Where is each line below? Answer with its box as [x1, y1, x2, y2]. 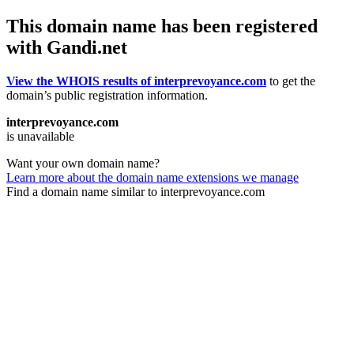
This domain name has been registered [6, 15, 318, 36]
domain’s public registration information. [6, 88, 208, 102]
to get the [266, 73, 315, 88]
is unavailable [6, 129, 74, 143]
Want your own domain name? [6, 156, 160, 170]
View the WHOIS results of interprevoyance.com [6, 73, 266, 88]
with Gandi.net [6, 36, 127, 58]
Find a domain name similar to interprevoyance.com [6, 184, 265, 198]
